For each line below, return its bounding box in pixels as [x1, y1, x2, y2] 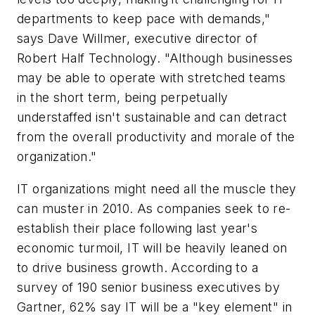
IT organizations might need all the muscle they [17, 181, 297, 196]
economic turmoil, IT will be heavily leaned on [17, 240, 288, 255]
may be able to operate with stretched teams [17, 70, 286, 86]
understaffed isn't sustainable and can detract [17, 110, 288, 125]
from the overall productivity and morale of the [17, 129, 295, 145]
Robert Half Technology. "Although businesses [17, 51, 293, 66]
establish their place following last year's [17, 220, 258, 236]
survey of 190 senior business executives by [17, 279, 281, 295]
